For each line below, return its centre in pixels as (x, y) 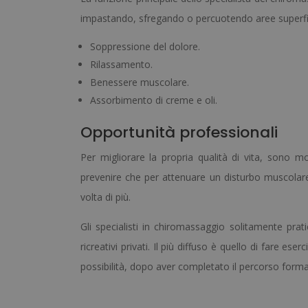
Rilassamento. (121, 65)
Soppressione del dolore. (145, 47)
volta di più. (106, 197)
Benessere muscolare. (140, 82)
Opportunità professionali (179, 133)
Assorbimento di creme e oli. (154, 100)
